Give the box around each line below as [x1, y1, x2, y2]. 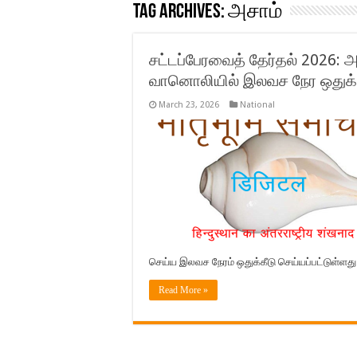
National [240, 100, 275, 110]
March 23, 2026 [159, 100, 219, 110]
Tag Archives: [133, 2, 228, 23]
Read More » [159, 284, 208, 296]
